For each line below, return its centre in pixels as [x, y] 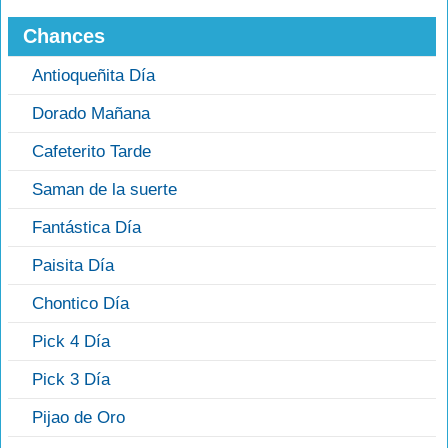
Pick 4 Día [71, 342]
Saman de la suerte [104, 190]
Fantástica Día [86, 228]
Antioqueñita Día [93, 76]
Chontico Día [80, 304]
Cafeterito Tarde [91, 152]
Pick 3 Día [71, 380]
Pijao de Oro [78, 418]
